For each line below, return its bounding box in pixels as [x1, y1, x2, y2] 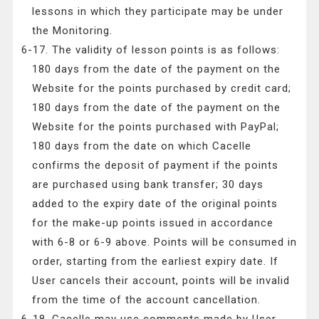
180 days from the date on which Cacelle [32, 140, 252, 153]
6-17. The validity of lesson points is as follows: [21, 43, 281, 57]
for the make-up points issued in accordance [32, 216, 274, 230]
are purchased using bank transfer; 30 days [32, 178, 264, 192]
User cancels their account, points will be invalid [32, 274, 291, 288]
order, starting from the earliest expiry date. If [32, 255, 279, 268]
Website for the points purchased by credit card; [32, 82, 292, 95]
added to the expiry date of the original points [32, 197, 278, 211]
